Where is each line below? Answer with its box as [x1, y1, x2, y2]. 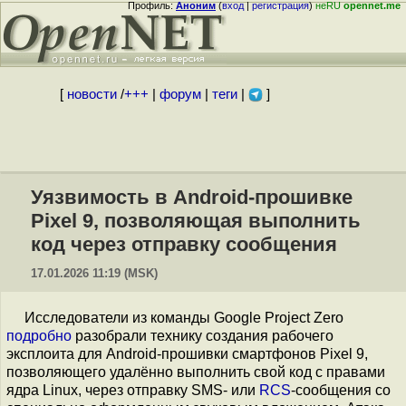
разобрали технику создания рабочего [72, 328, 333, 343]
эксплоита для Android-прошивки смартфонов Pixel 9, [6, 346, 368, 362]
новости [66, 87, 117, 101]
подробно [6, 328, 72, 343]
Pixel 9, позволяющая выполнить [31, 209, 361, 232]
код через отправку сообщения [31, 233, 337, 256]
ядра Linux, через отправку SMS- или [6, 382, 259, 398]
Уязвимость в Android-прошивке [31, 186, 353, 208]
